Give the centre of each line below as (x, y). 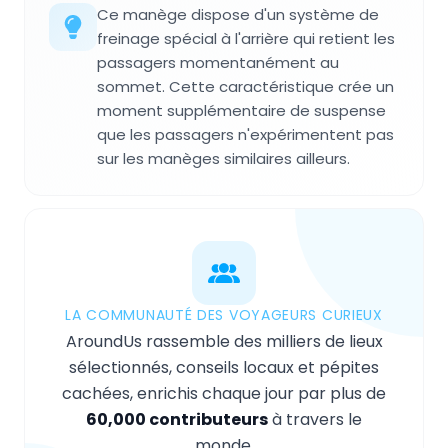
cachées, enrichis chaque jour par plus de (224, 393)
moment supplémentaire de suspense (241, 110)
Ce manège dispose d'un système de (238, 14)
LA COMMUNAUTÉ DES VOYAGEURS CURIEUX (224, 314)
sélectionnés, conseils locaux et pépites (224, 367)
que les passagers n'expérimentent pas (245, 134)
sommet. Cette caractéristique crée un (245, 86)
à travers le (315, 419)
